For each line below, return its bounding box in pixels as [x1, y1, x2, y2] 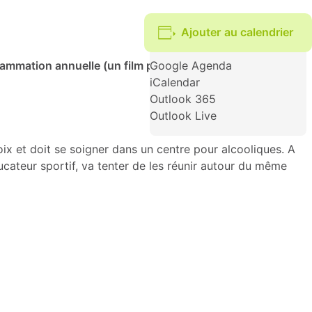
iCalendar [149, 76, 200, 89]
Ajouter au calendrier [181, 26, 294, 39]
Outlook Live [149, 109, 217, 123]
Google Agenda [149, 59, 232, 72]
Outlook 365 [149, 93, 216, 106]
